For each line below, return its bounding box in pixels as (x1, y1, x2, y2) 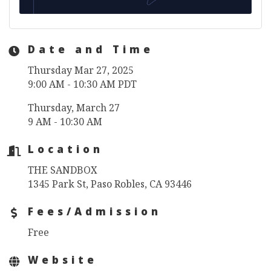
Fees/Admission (28, 204, 162, 223)
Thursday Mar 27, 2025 (28, 64, 134, 77)
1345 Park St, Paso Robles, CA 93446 (28, 177, 192, 191)
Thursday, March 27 (28, 101, 120, 115)
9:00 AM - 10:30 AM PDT (28, 77, 137, 91)
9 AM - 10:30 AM (28, 115, 102, 129)
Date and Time (28, 42, 154, 60)
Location (28, 142, 103, 160)
